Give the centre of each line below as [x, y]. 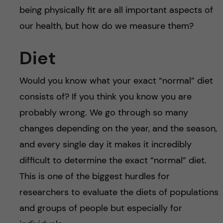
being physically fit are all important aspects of [116, 10]
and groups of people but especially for [101, 208]
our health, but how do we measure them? [106, 26]
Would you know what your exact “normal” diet [116, 80]
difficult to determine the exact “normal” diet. [113, 160]
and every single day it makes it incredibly [105, 144]
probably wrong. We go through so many [104, 112]
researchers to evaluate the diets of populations [119, 192]
